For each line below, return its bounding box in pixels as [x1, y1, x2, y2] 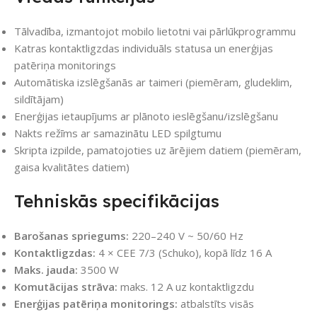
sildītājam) [14, 92, 64, 107]
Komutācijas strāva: [14, 279, 117, 294]
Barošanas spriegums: [14, 229, 129, 243]
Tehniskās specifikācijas [14, 190, 219, 212]
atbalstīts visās [178, 296, 254, 311]
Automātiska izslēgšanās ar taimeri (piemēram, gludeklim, [14, 75, 292, 90]
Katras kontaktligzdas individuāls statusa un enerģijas [14, 41, 273, 56]
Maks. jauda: [14, 263, 78, 277]
